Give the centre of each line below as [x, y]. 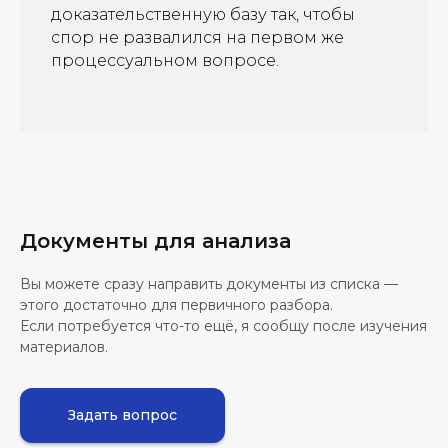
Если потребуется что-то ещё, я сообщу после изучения [223, 326]
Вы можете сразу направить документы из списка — [209, 284]
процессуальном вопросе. [165, 60]
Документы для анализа [155, 241]
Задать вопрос [122, 415]
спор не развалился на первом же [197, 37]
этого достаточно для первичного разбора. [176, 305]
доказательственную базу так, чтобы [203, 14]
